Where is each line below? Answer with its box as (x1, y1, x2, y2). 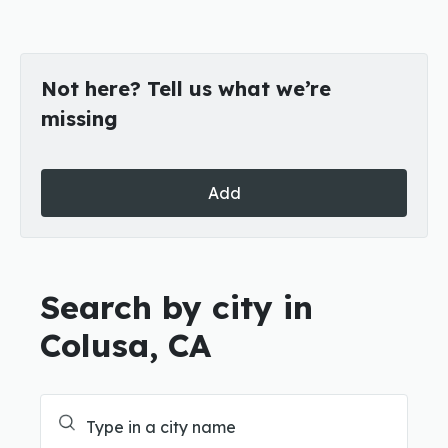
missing (41, 106, 118, 131)
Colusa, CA (40, 325, 211, 365)
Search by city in (40, 287, 313, 327)
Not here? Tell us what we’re (41, 76, 331, 101)
